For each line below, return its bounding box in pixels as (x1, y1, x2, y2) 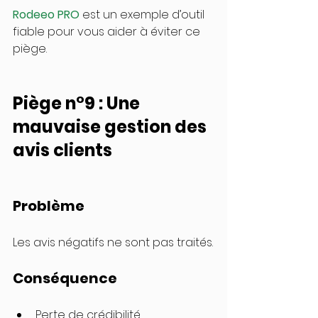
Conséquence (13, 268, 117, 289)
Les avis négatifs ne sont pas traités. (13, 234, 213, 251)
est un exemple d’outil (79, 6, 207, 23)
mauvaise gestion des (13, 115, 210, 139)
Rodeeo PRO (13, 6, 79, 23)
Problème (13, 196, 84, 216)
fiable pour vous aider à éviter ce (13, 23, 203, 40)
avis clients (13, 138, 112, 163)
